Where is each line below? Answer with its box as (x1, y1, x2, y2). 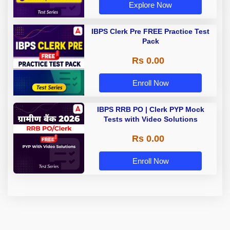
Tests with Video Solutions (103, 115, 198, 124)
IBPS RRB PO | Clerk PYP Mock (97, 105, 204, 114)
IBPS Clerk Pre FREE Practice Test (91, 27, 209, 36)
